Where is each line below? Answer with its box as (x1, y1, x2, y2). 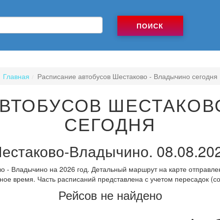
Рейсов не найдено (58, 186, 162, 203)
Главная (2, 71, 29, 81)
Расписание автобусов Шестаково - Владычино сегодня (37, 71, 218, 81)
